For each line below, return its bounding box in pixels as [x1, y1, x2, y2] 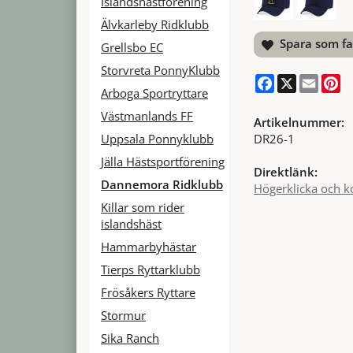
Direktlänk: [254, 163, 318, 180]
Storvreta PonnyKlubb [101, 61, 220, 78]
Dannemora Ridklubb [101, 176, 223, 192]
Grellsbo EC [101, 39, 163, 55]
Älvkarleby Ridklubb [101, 16, 209, 32]
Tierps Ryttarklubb [101, 261, 200, 277]
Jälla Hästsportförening [101, 153, 225, 169]
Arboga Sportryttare [101, 84, 208, 101]
